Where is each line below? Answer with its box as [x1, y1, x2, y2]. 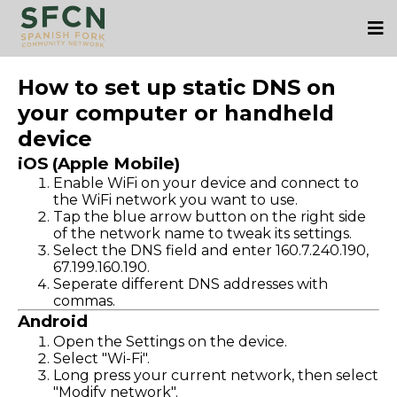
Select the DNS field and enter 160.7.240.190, [53, 242, 369, 260]
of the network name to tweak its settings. [53, 225, 352, 243]
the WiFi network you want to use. [53, 191, 298, 209]
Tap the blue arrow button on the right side [53, 208, 366, 226]
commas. [53, 292, 115, 310]
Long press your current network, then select [53, 366, 378, 384]
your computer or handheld [18, 100, 334, 126]
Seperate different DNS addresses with [53, 276, 328, 293]
